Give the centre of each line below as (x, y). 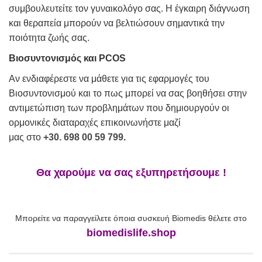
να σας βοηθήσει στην (201, 94)
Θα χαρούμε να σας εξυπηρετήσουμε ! (131, 173)
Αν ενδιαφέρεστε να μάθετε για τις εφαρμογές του (109, 79)
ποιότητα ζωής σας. (50, 38)
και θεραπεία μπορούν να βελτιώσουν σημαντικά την (117, 23)
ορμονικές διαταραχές (55, 123)
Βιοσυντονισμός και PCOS (67, 58)
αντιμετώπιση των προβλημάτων (77, 108)
